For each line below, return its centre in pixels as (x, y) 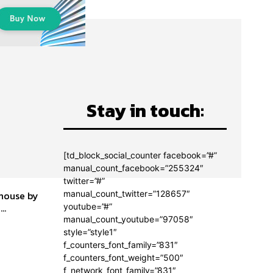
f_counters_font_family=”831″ (121, 245)
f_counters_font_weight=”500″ (123, 258)
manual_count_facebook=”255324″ (133, 168)
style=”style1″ (90, 232)
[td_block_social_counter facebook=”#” (140, 155)
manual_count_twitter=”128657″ (127, 194)
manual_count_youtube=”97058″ (128, 219)
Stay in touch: (145, 111)
